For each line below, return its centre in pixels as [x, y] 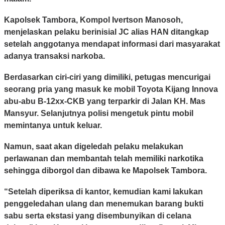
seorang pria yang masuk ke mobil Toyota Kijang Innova [111, 89]
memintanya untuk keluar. [53, 126]
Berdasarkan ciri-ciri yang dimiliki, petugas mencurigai [107, 77]
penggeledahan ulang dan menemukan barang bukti [104, 204]
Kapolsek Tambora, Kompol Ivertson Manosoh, [93, 20]
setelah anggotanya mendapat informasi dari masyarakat [112, 44]
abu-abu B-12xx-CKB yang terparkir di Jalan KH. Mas [105, 101]
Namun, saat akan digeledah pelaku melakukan [94, 147]
